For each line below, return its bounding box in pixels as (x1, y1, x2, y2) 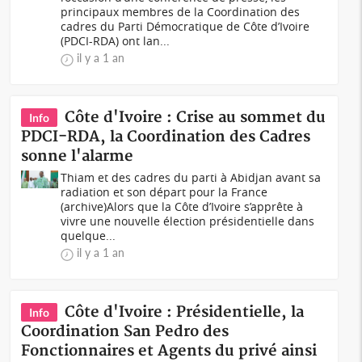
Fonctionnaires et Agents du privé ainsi (21, 342, 318, 360)
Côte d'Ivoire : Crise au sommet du (65, 108, 326, 127)
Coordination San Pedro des (21, 322, 229, 341)
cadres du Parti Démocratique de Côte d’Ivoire (61, 19, 310, 34)
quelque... (61, 228, 116, 243)
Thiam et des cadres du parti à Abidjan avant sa (61, 170, 322, 185)
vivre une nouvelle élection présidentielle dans (61, 213, 315, 229)
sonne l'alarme (21, 147, 134, 166)
